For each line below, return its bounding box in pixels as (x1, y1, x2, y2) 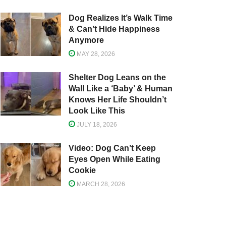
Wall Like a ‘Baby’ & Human (69, 84, 173, 93)
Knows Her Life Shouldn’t (69, 95, 166, 104)
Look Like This (69, 106, 125, 116)
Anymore (69, 36, 104, 45)
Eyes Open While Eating (69, 155, 160, 164)
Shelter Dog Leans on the (69, 73, 166, 82)
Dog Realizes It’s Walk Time (69, 14, 173, 23)
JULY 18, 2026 (75, 121, 117, 129)
